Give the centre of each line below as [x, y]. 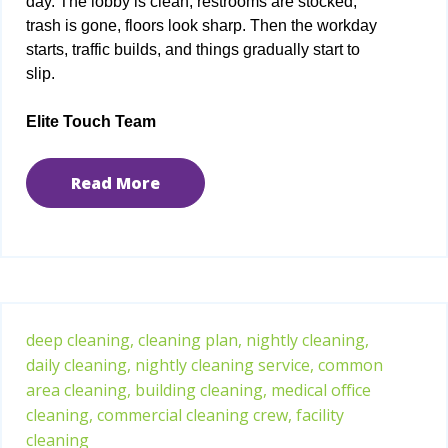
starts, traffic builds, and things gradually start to [193, 49]
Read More [115, 182]
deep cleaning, [80, 340]
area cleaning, [78, 390]
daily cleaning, [78, 365]
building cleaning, [201, 390]
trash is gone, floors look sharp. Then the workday [201, 25]
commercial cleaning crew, [194, 415]
